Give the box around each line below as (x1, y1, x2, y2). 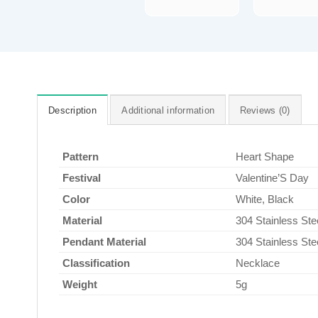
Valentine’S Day (236, 171, 309, 184)
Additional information (121, 104, 215, 116)
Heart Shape (236, 150, 294, 163)
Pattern (62, 150, 99, 163)
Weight (62, 278, 97, 290)
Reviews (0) (239, 104, 290, 116)
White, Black (236, 192, 294, 205)
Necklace (236, 256, 280, 269)
